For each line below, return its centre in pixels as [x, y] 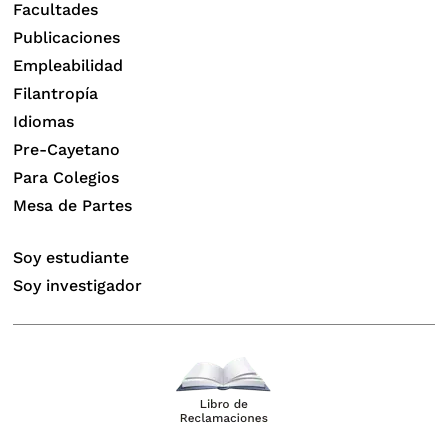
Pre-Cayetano [67, 150]
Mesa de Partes [73, 206]
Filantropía [56, 94]
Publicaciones [67, 38]
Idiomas [44, 122]
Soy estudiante [71, 258]
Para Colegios [66, 178]
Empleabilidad [68, 66]
